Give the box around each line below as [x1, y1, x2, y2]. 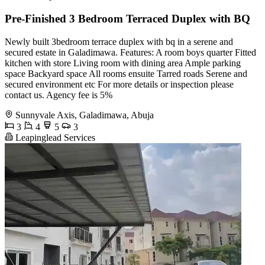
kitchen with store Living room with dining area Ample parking [5, 57, 241, 68]
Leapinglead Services [13, 132, 95, 143]
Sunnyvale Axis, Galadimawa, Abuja [15, 109, 154, 120]
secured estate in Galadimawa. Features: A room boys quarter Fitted [5, 47, 256, 57]
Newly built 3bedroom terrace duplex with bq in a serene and [5, 36, 233, 47]
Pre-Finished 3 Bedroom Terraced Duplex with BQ [5, 12, 250, 25]
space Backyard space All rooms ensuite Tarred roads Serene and [5, 68, 247, 79]
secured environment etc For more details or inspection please [5, 79, 234, 89]
